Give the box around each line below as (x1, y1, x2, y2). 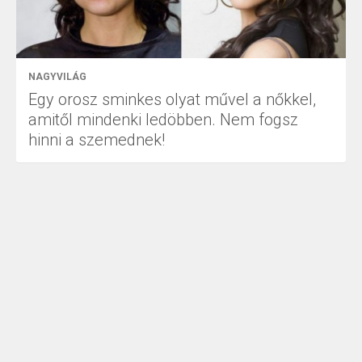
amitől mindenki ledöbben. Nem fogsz (28, 109, 298, 129)
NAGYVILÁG (28, 70, 86, 82)
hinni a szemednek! (28, 129, 165, 149)
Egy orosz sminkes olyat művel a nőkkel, (28, 89, 316, 109)
